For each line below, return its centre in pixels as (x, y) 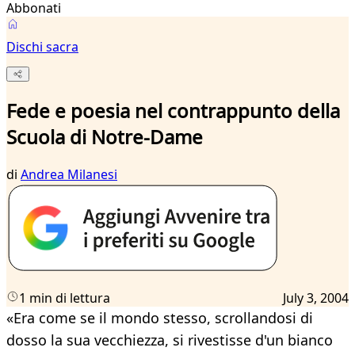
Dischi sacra (42, 47)
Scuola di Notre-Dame (105, 137)
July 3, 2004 (316, 298)
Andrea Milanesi (69, 175)
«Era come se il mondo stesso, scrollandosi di (160, 318)
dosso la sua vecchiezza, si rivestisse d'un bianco (170, 340)
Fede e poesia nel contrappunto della (173, 111)
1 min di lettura (65, 298)
